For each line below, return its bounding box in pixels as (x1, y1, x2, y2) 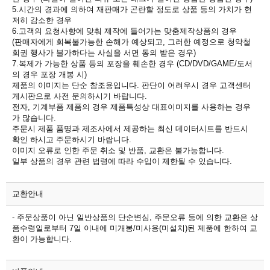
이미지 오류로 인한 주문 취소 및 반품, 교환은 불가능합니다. (12, 145, 224, 155)
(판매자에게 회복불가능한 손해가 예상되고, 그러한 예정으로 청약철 (12, 37, 251, 46)
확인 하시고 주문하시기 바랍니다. (12, 134, 131, 144)
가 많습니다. (12, 113, 56, 122)
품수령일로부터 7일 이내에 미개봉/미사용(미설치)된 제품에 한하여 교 (12, 223, 257, 233)
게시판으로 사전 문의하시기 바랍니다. (12, 91, 147, 101)
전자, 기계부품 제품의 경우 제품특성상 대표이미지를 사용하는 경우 (12, 102, 251, 111)
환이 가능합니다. (12, 234, 72, 243)
